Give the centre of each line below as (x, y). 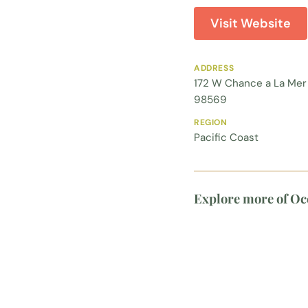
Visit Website (251, 23)
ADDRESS (214, 68)
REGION (211, 123)
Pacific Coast (226, 138)
